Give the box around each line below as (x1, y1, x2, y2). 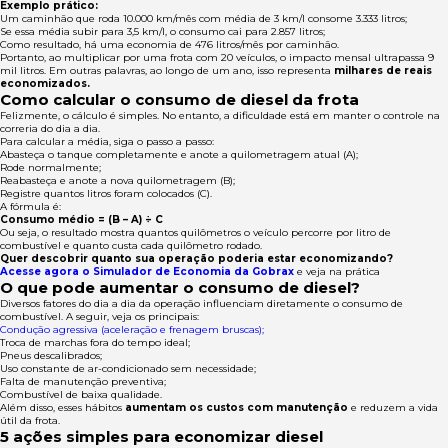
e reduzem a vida (348, 401, 438, 415)
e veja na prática (294, 265, 380, 279)
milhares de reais (334, 64, 432, 78)
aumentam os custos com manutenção (125, 401, 348, 415)
